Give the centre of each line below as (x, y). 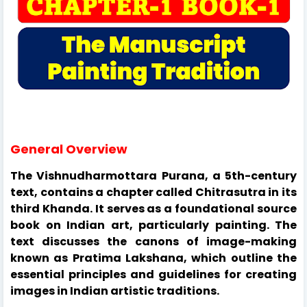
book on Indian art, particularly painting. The (153, 225)
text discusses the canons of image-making (153, 241)
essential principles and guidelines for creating (153, 274)
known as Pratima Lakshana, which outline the (153, 258)
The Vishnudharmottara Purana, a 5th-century (153, 175)
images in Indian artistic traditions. (115, 291)
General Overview (69, 149)
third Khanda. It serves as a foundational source (153, 208)
